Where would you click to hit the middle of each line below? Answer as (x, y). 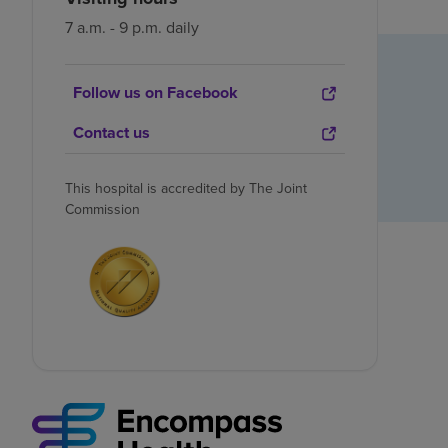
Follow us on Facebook (155, 93)
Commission (102, 210)
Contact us (111, 133)
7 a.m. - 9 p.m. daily (132, 28)
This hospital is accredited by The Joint (186, 189)
